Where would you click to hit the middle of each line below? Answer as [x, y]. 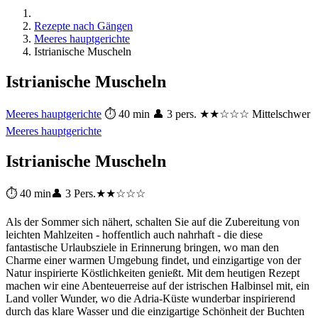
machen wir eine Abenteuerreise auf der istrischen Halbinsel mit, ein [158, 285]
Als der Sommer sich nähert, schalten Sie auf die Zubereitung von [153, 221]
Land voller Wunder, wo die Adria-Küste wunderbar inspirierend [150, 298]
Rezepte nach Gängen [83, 26]
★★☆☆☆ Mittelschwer [255, 114]
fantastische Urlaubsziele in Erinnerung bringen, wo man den [142, 247]
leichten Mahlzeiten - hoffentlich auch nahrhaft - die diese [134, 234]
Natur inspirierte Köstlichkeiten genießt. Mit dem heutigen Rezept [153, 273]
